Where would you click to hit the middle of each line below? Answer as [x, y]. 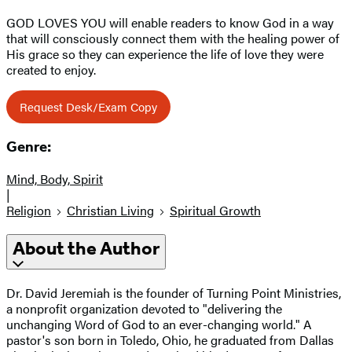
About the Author [86, 249]
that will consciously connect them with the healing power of [173, 38]
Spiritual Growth [215, 211]
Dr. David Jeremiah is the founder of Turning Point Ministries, [174, 292]
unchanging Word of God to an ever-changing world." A [159, 324]
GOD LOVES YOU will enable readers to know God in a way [170, 22]
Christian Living [110, 211]
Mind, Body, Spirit [55, 179]
